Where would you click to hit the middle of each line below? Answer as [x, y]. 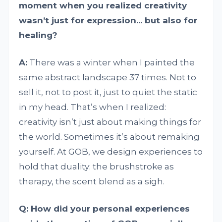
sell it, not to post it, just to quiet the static [108, 92]
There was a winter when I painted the [111, 62]
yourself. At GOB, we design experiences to [111, 151]
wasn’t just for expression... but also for [108, 20]
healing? [38, 35]
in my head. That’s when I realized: [93, 107]
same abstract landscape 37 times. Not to [108, 77]
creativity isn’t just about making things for [110, 122]
